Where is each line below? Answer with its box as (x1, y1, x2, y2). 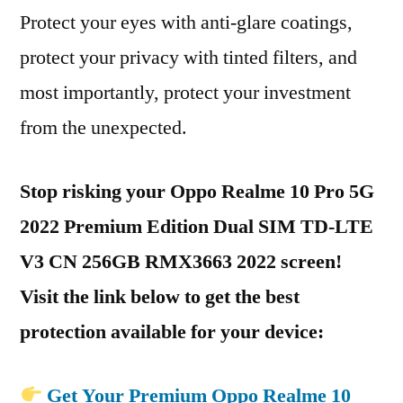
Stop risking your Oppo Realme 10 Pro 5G (20, 179, 374, 204)
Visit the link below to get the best (20, 284, 300, 309)
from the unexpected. (20, 115, 187, 140)
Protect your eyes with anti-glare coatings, (20, 10, 353, 35)
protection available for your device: (20, 319, 324, 345)
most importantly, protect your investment (20, 80, 351, 105)
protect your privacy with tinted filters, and (20, 45, 357, 70)
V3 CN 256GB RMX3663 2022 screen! (20, 249, 342, 274)
